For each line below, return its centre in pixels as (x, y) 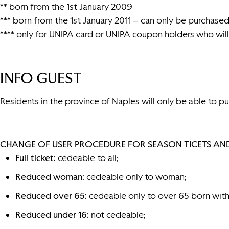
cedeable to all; (87, 158)
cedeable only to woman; (135, 177)
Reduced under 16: (52, 215)
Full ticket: (36, 158)
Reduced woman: (50, 177)
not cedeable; (117, 215)
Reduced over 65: (51, 196)
